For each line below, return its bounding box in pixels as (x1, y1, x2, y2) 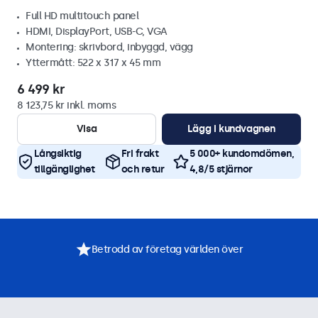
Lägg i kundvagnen (187, 123, 276, 135)
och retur (121, 163, 165, 175)
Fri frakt (121, 148, 159, 160)
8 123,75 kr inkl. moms (17, 99, 116, 111)
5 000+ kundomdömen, (189, 148, 295, 160)
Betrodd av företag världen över (91, 243, 243, 256)
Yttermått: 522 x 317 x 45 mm (26, 57, 160, 69)
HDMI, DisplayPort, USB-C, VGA (26, 26, 168, 38)
